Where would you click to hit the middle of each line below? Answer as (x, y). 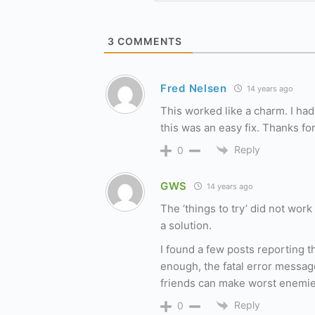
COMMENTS (148, 41)
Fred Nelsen (194, 89)
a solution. (186, 225)
